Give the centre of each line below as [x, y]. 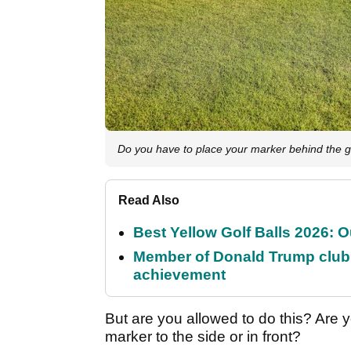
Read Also [149, 200]
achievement [179, 274]
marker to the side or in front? [203, 336]
